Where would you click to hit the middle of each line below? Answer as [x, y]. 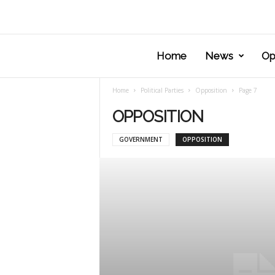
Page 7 [248, 90]
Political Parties [162, 90]
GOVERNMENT [141, 139]
